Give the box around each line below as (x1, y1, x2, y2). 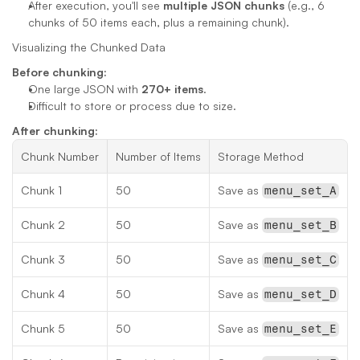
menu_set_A (264, 184, 337, 198)
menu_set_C (264, 253, 337, 267)
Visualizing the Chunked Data (12, 40, 166, 54)
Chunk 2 (21, 218, 65, 231)
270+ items (141, 82, 203, 96)
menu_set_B (264, 219, 337, 232)
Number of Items (116, 149, 201, 163)
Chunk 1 (21, 183, 62, 197)
